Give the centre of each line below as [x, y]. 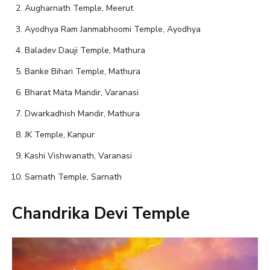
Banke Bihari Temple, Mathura [83, 71]
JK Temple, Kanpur [60, 134]
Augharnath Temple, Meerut [79, 8]
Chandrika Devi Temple [101, 213]
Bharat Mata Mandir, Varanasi [82, 92]
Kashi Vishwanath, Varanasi [78, 155]
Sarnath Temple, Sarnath [73, 177]
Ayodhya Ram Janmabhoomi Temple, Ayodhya [113, 29]
